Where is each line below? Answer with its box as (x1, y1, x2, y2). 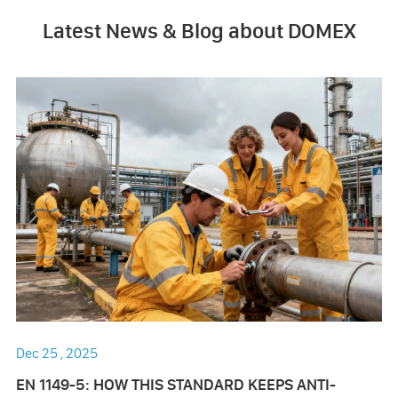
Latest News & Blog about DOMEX (42, 18, 356, 44)
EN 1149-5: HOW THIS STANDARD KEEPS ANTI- (15, 374, 336, 395)
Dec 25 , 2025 (15, 344, 98, 362)
